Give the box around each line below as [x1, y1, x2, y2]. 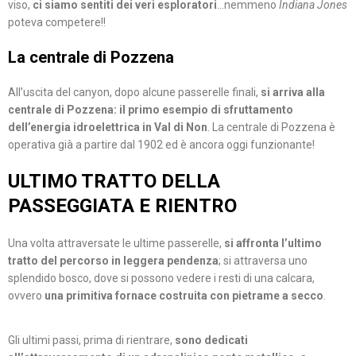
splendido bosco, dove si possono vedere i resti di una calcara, [8, 272, 315, 285]
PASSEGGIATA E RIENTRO [8, 195, 237, 218]
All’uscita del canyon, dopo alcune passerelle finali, [8, 86, 261, 99]
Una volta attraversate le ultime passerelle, [8, 237, 224, 250]
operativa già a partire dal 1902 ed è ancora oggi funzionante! [8, 138, 317, 152]
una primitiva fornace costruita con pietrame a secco [44, 289, 323, 303]
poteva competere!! [8, 16, 106, 29]
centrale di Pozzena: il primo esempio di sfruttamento [8, 103, 293, 117]
